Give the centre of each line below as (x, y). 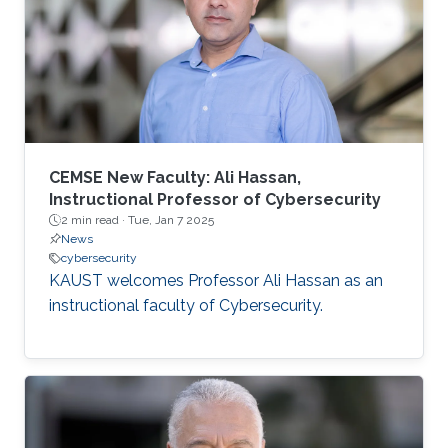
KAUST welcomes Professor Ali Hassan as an (216, 281)
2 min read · (94, 220)
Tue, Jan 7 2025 (171, 220)
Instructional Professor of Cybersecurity (215, 200)
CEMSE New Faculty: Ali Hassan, (175, 178)
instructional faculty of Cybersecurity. (186, 306)
